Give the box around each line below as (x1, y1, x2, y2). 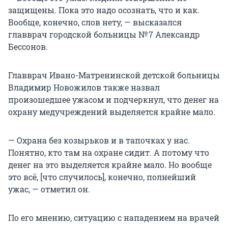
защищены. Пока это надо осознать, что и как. (8, 5, 199, 16)
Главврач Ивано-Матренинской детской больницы (8, 70, 220, 81)
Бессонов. (8, 41, 48, 52)
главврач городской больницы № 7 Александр (8, 29, 200, 40)
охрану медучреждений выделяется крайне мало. (8, 106, 215, 118)
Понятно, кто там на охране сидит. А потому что (8, 147, 209, 158)
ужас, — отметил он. (8, 184, 90, 195)
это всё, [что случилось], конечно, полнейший (8, 172, 196, 183)
